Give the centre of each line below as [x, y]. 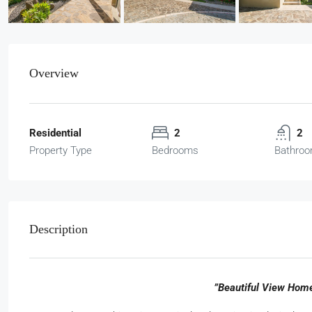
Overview [54, 73]
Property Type [61, 150]
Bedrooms [175, 150]
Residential [55, 133]
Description [58, 229]
